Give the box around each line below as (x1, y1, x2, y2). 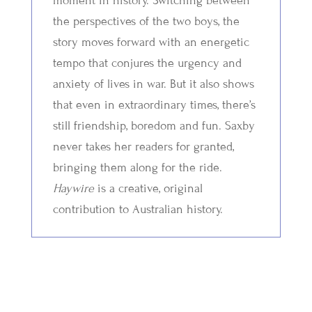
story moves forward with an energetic (52, 34, 249, 49)
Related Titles (52, 290, 122, 306)
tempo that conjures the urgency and (52, 55, 242, 70)
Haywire (52, 180, 97, 196)
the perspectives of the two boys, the (52, 13, 240, 29)
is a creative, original (97, 180, 203, 196)
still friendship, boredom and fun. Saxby (52, 118, 255, 133)
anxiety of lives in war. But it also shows (52, 76, 254, 91)
